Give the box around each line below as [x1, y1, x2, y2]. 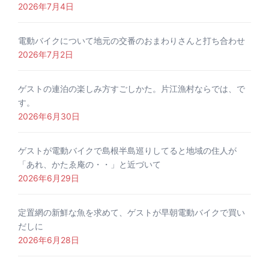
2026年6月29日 [18, 173, 79, 184]
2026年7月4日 [18, 1, 74, 12]
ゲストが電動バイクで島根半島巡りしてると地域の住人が [18, 145, 237, 156]
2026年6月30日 [18, 111, 80, 122]
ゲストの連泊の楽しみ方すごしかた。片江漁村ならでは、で [18, 83, 245, 94]
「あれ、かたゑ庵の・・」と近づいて [18, 159, 161, 170]
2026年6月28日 [18, 235, 79, 246]
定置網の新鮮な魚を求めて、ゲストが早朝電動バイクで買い [18, 207, 245, 218]
